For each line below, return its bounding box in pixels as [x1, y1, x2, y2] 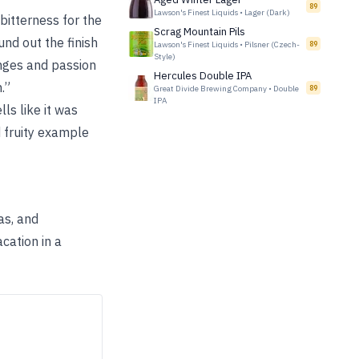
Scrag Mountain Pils [154, 25, 245, 38]
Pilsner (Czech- [244, 39, 300, 50]
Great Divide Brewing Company [154, 83, 267, 94]
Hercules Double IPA [154, 69, 252, 83]
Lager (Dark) [244, 7, 290, 18]
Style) [154, 51, 175, 62]
